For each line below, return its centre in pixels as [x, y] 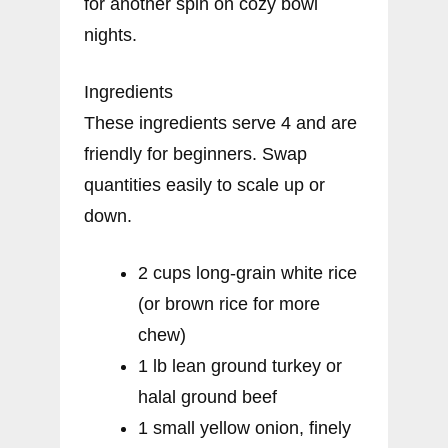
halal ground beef [207, 396]
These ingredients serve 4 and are [220, 122]
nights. [110, 34]
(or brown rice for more [229, 303]
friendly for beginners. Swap [195, 153]
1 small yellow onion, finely [244, 427]
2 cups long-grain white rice [247, 272]
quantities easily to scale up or [204, 184]
